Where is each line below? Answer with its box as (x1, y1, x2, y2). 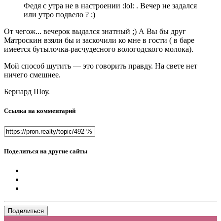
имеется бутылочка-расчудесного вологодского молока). (4, 45, 193, 54)
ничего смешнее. (4, 71, 61, 79)
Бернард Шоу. (4, 87, 50, 96)
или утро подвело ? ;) (24, 10, 95, 19)
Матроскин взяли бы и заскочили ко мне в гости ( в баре (4, 36, 194, 45)
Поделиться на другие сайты (4, 147, 87, 155)
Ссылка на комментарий (4, 107, 75, 115)
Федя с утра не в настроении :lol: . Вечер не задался (24, 1, 197, 10)
